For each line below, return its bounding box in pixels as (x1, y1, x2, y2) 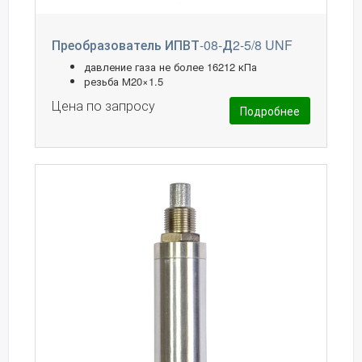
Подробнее (240, 103, 300, 120)
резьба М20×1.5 (84, 74, 163, 90)
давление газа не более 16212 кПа (84, 59, 257, 75)
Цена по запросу (52, 96, 155, 116)
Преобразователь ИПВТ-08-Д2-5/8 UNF (52, 36, 293, 55)
